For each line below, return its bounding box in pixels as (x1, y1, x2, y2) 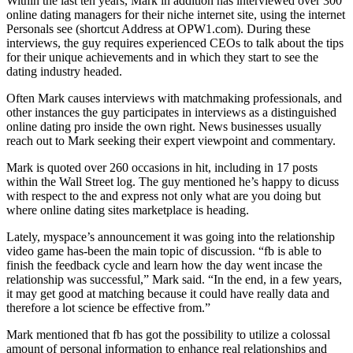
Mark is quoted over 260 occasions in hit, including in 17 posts (6, 160, 318, 174)
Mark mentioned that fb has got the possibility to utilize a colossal (6, 327, 330, 341)
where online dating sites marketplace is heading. (6, 203, 249, 217)
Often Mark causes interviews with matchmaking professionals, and (6, 91, 342, 105)
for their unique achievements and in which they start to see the (6, 50, 318, 64)
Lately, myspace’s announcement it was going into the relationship (6, 229, 335, 243)
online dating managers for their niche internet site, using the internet (6, 7, 345, 21)
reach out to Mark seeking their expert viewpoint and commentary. (6, 133, 336, 147)
